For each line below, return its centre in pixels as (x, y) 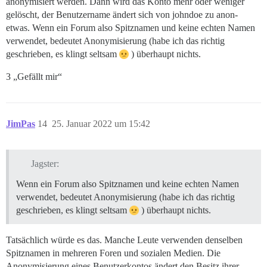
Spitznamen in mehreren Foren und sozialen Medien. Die (113, 253)
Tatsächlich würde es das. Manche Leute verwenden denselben (124, 240)
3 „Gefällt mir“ (34, 77)
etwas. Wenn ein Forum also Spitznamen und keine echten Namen (131, 28)
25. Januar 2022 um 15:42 (101, 124)
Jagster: (45, 164)
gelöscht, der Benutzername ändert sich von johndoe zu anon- (122, 15)
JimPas (21, 124)
